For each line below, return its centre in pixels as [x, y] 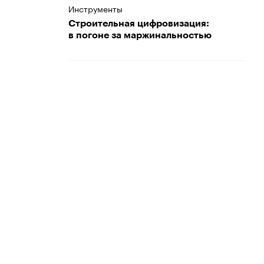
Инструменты [95, 8]
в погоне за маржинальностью [140, 35]
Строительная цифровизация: [139, 24]
